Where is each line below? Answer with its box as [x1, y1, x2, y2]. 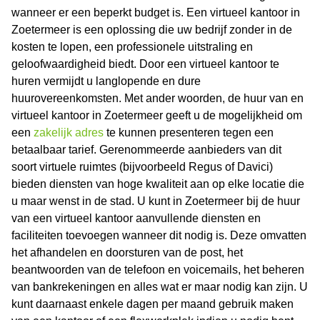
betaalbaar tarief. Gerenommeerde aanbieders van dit [11, 144, 281, 156]
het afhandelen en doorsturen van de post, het [11, 246, 243, 259]
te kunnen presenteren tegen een [104, 126, 274, 139]
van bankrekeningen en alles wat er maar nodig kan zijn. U [11, 281, 308, 294]
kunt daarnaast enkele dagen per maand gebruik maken [11, 298, 294, 311]
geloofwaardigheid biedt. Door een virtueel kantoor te [11, 58, 279, 71]
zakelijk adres [34, 126, 104, 139]
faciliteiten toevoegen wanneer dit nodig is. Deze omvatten [11, 229, 306, 242]
